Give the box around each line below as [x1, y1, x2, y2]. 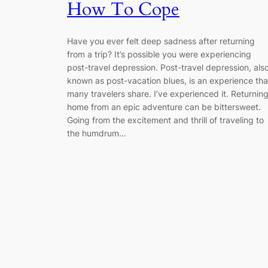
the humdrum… [67, 128, 126, 139]
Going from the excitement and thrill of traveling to [67, 115, 264, 126]
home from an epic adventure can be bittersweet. [67, 102, 261, 112]
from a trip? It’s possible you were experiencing [67, 49, 251, 60]
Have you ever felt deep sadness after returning [67, 36, 255, 47]
